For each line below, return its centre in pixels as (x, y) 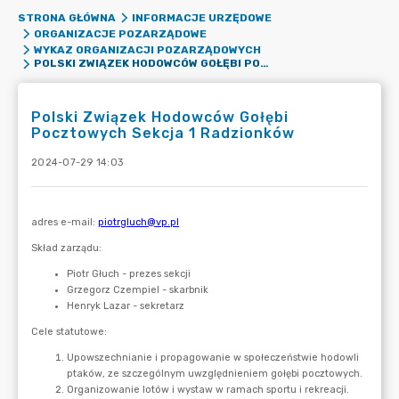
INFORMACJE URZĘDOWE (201, 18)
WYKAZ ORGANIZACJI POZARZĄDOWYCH (147, 50)
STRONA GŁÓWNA (67, 18)
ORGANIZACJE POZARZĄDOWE (120, 34)
